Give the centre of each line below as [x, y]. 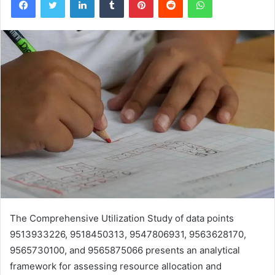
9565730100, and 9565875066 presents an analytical [125, 250]
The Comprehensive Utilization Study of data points [122, 218]
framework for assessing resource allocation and [116, 266]
